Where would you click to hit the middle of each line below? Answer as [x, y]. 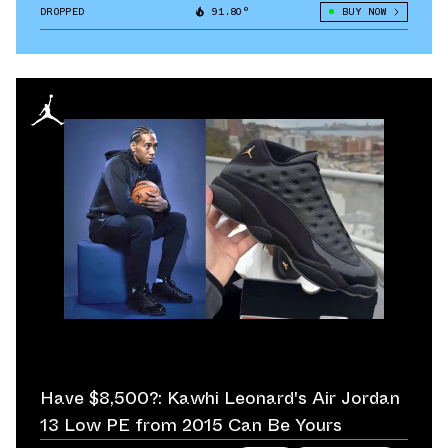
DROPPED [62, 11]
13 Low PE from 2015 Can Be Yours [191, 424]
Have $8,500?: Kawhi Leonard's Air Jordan [220, 397]
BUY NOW [363, 11]
